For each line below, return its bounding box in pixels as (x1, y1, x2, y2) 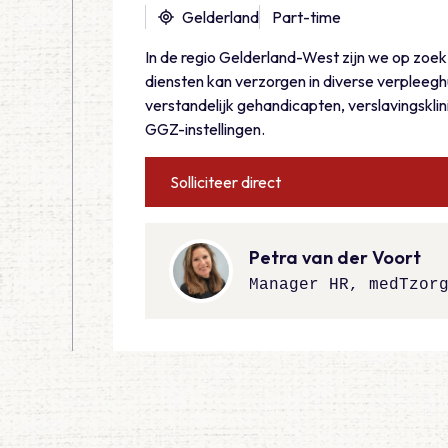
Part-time (272, 7, 341, 27)
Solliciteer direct (170, 172, 281, 192)
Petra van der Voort (249, 245, 421, 269)
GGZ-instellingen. (145, 119, 265, 139)
